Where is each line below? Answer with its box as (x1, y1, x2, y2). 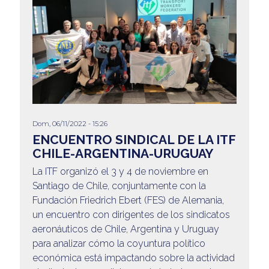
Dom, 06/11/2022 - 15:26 (32, 119, 107, 128)
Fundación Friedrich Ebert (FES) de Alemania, (32, 194, 224, 206)
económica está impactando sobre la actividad (32, 252, 235, 264)
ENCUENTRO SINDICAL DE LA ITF (32, 131, 235, 147)
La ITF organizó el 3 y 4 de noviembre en (32, 165, 208, 177)
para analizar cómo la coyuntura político (32, 237, 205, 249)
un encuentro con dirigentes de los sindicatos (32, 208, 230, 220)
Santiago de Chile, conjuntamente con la (32, 180, 206, 192)
